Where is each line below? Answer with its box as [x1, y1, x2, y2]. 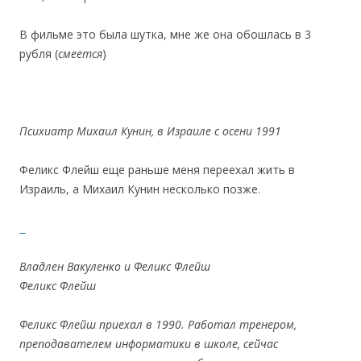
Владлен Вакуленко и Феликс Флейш [19, 258, 336, 274]
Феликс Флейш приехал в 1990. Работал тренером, [19, 316, 297, 332]
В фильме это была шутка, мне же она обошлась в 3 [19, 26, 311, 42]
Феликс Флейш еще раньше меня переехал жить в [19, 161, 295, 177]
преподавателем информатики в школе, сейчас [19, 335, 278, 351]
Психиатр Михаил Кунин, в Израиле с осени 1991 [19, 122, 281, 139]
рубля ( [19, 45, 58, 61]
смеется [58, 45, 102, 61]
